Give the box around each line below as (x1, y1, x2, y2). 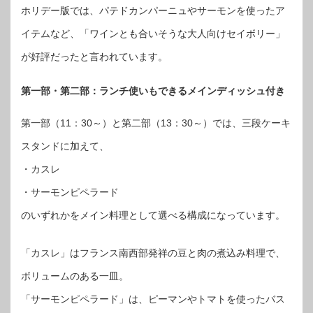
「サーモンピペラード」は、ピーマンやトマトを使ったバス (21, 293, 285, 305)
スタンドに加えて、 (21, 140, 109, 152)
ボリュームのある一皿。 (21, 270, 129, 282)
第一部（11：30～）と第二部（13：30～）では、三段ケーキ (21, 117, 291, 129)
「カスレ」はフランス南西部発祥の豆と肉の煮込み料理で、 (21, 247, 285, 259)
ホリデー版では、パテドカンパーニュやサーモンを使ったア (21, 5, 285, 16)
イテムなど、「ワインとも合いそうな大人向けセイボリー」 (21, 28, 285, 39)
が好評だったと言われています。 (21, 51, 168, 62)
